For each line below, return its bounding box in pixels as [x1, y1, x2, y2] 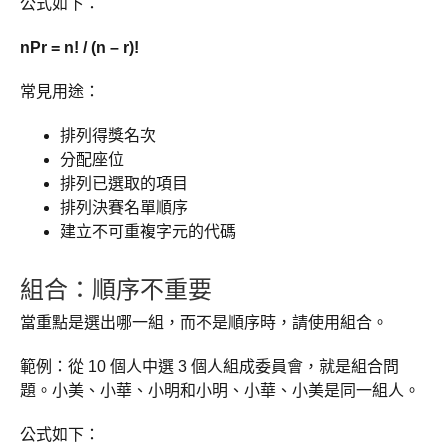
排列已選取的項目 [60, 175, 188, 193]
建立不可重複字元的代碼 [60, 223, 236, 241]
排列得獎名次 [60, 127, 156, 145]
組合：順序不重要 [20, 271, 212, 305]
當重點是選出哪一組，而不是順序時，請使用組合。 [20, 314, 388, 332]
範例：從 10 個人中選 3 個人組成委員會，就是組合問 [20, 358, 399, 376]
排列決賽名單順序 [60, 199, 188, 217]
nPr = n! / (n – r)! [20, 39, 139, 57]
